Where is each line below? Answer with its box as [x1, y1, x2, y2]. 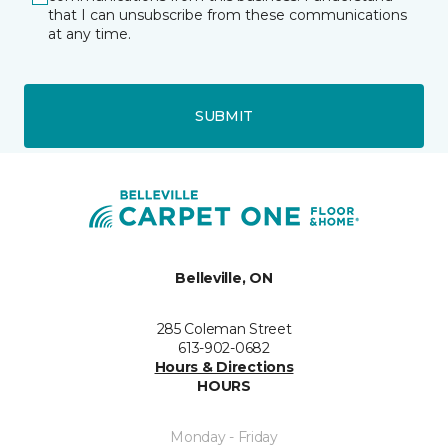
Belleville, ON [175, 269, 273, 287]
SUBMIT [194, 106, 254, 125]
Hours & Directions [154, 358, 294, 376]
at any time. [48, 25, 131, 43]
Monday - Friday [170, 428, 278, 446]
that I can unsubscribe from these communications [48, 6, 407, 24]
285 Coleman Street [156, 320, 292, 338]
